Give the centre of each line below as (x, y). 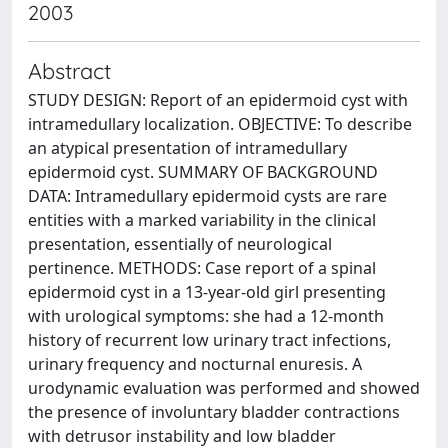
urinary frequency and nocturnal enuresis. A (195, 364)
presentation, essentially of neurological (180, 244)
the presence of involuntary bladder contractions (214, 412)
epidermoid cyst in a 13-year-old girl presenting (207, 292)
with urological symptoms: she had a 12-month (206, 316)
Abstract (69, 70)
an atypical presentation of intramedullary (187, 148)
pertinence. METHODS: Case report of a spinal (202, 268)
